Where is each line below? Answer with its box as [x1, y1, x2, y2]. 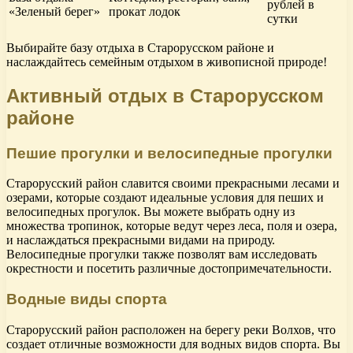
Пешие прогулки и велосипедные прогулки [6, 144, 333, 162]
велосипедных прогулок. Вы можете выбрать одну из [6, 205, 295, 219]
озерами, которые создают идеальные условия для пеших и [6, 191, 324, 205]
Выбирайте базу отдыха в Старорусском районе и [6, 40, 274, 54]
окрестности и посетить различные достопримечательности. [6, 262, 332, 276]
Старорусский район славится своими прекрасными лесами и [6, 176, 340, 191]
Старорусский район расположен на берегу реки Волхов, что [6, 322, 336, 336]
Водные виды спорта [6, 290, 167, 307]
